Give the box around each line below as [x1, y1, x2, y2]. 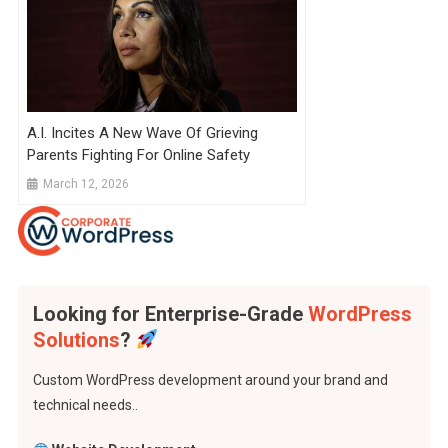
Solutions [32, 328, 120, 353]
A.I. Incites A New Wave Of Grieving [27, 124, 259, 143]
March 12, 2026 [43, 177, 130, 192]
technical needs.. [32, 397, 138, 414]
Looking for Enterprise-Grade [32, 302, 308, 327]
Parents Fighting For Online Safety [27, 146, 251, 165]
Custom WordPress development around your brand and [32, 372, 388, 389]
